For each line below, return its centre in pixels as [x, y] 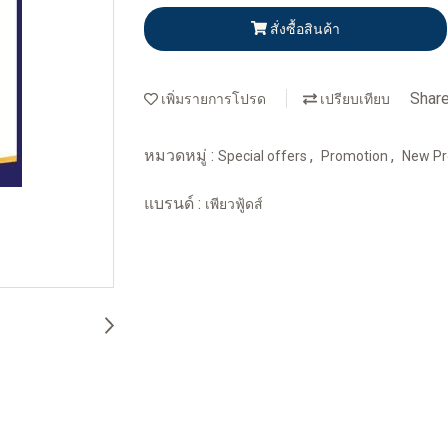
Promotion [356, 155]
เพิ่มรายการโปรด [212, 99]
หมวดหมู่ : [181, 155]
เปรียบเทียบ [353, 99]
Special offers [264, 155]
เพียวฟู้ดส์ [234, 203]
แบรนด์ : [174, 203]
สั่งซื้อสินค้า [304, 28]
